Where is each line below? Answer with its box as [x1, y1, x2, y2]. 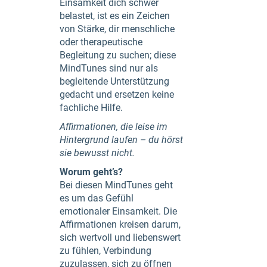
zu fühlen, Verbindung [60, 245, 151, 256]
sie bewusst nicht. [60, 147, 135, 159]
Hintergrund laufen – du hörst [60, 134, 183, 145]
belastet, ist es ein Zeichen [60, 10, 170, 21]
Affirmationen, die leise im [60, 121, 167, 132]
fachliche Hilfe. [60, 102, 123, 113]
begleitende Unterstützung [60, 76, 169, 87]
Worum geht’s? [60, 166, 123, 178]
